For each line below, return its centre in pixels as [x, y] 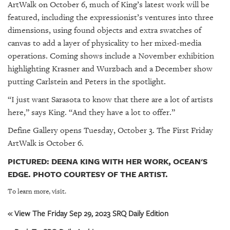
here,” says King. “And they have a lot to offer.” [91, 113]
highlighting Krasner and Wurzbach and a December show [110, 69]
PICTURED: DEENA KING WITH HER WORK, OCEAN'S [108, 161]
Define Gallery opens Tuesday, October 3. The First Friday [110, 131]
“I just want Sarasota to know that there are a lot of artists [110, 100]
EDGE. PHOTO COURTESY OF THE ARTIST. [88, 174]
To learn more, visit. [37, 191]
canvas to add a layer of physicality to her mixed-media [104, 43]
